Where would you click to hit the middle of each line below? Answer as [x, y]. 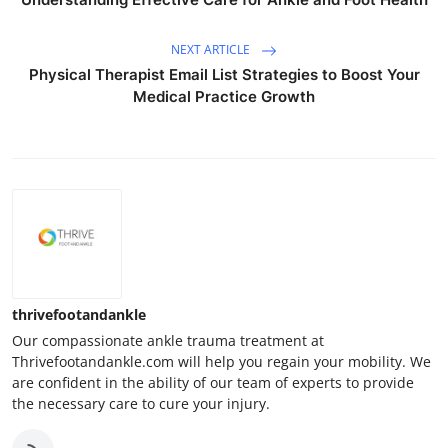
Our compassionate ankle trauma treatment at [168, 340]
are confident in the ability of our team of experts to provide [213, 382]
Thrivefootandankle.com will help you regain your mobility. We [221, 361]
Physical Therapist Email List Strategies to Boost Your [224, 74]
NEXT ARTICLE [212, 49]
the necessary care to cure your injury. [141, 403]
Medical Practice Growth [224, 96]
